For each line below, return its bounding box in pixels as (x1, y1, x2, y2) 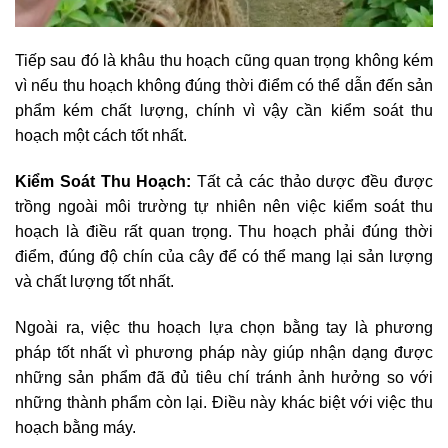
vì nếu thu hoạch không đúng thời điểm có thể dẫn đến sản (15, 77, 433, 95)
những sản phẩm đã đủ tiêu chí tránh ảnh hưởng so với (15, 368, 433, 386)
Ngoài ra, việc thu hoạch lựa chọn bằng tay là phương (15, 318, 433, 336)
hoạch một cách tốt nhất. (15, 127, 187, 145)
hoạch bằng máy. (15, 418, 136, 436)
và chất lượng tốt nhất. (15, 273, 174, 291)
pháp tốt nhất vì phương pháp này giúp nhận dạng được (15, 343, 433, 361)
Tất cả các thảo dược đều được (191, 173, 434, 191)
